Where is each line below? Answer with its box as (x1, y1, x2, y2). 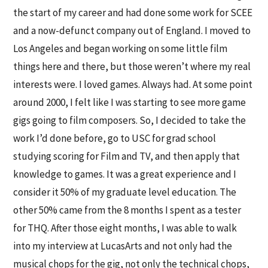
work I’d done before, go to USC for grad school (13, 132, 217, 145)
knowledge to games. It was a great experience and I (13, 167, 237, 181)
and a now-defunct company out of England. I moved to (13, 24, 251, 38)
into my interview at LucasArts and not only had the (13, 239, 233, 253)
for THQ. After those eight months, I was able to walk (13, 221, 237, 235)
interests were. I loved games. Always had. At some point (13, 78, 253, 92)
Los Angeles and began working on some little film (13, 42, 228, 56)
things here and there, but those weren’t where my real (13, 60, 251, 74)
